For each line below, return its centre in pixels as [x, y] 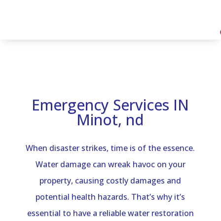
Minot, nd [110, 120]
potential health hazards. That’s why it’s [110, 197]
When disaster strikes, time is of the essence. [110, 148]
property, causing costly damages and [110, 181]
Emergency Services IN [110, 105]
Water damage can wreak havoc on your [110, 164]
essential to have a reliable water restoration [110, 213]
